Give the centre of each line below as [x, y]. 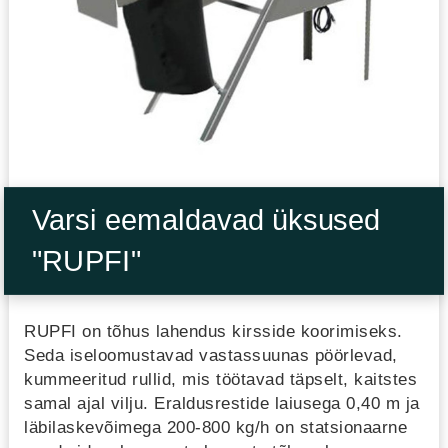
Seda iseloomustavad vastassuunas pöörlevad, [211, 355]
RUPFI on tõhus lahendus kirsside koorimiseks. [213, 331]
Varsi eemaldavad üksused [206, 220]
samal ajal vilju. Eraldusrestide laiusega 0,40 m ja [222, 403]
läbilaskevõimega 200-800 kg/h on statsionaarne [215, 427]
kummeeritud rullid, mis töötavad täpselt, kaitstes [220, 379]
